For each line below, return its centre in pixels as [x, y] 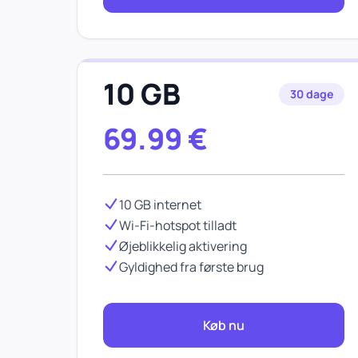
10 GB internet [160, 205]
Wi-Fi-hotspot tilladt [178, 225]
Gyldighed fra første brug [191, 267]
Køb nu [224, 325]
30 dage [312, 94]
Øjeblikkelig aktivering [183, 246]
